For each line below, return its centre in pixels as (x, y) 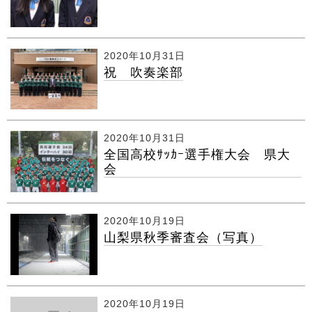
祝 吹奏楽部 (143, 72)
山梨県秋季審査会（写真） (183, 238)
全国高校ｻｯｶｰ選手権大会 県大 (197, 155)
